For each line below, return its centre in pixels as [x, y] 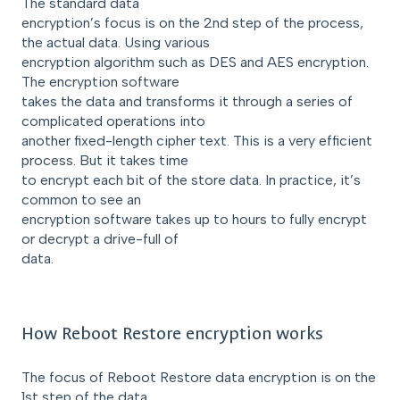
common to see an [81, 200]
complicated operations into [113, 121]
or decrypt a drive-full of [100, 239]
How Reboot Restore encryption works [172, 333]
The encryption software [100, 82]
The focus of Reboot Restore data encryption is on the [199, 378]
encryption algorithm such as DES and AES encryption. [195, 62]
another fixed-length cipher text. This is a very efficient [197, 141]
